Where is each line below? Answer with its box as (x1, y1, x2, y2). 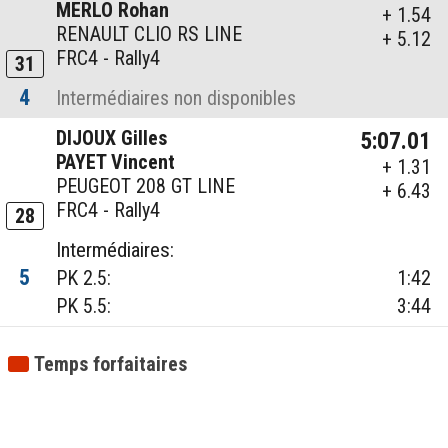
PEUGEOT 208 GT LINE (56, 174, 236, 199)
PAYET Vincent (56, 150, 176, 175)
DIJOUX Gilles (56, 126, 168, 151)
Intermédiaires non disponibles (56, 86, 297, 111)
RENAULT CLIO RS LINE (56, 22, 243, 47)
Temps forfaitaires (34, 352, 188, 376)
